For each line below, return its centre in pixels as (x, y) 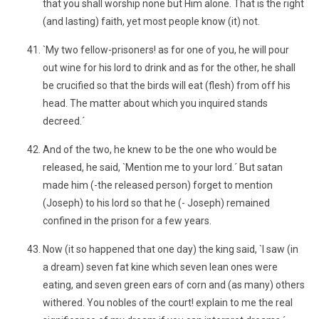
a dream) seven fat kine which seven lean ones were (160, 267)
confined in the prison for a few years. (127, 221)
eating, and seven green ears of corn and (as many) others (174, 285)
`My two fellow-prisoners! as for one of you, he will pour (166, 50)
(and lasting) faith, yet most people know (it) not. (151, 21)
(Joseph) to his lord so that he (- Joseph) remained (156, 203)
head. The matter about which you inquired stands (155, 103)
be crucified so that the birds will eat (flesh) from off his (167, 85)
